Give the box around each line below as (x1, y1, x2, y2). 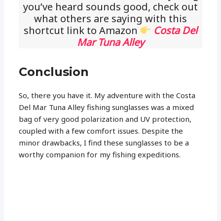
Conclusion (19, 65, 89, 79)
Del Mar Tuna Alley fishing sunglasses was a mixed (19, 102, 194, 112)
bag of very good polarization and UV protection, (19, 114, 192, 124)
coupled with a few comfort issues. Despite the (19, 126, 184, 136)
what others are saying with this (34, 12, 187, 26)
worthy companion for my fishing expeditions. (19, 149, 181, 160)
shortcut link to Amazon (23, 24, 140, 37)
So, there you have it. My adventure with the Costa (19, 90, 196, 101)
